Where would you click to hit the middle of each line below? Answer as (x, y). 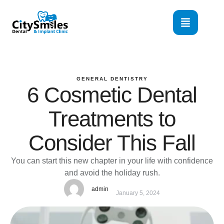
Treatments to (112, 119)
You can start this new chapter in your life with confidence (112, 161)
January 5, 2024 (138, 193)
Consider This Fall (112, 143)
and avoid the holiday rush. (112, 173)
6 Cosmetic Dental (112, 95)
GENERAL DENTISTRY (112, 79)
